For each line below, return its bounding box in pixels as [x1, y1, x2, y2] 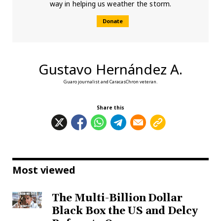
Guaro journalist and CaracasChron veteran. [64, 78, 157, 85]
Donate [102, 17, 123, 25]
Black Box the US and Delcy [52, 204, 198, 218]
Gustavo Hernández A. [38, 60, 183, 79]
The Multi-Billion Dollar [52, 191, 183, 205]
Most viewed [12, 163, 75, 177]
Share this [97, 104, 124, 111]
